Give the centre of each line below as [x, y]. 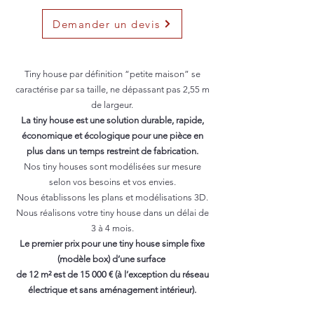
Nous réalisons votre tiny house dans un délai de [112, 213]
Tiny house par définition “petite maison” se [112, 74]
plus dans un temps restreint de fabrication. [112, 151]
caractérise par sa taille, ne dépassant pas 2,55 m [112, 89]
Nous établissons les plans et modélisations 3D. [112, 197]
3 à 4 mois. [112, 228]
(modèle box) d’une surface [112, 259]
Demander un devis [107, 24]
